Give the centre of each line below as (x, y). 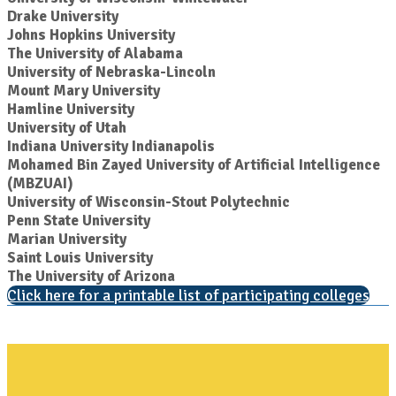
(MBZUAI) (40, 183)
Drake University (63, 16)
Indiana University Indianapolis (111, 146)
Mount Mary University (84, 91)
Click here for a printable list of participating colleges (188, 295)
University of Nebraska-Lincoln (111, 72)
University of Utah (67, 128)
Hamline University (71, 109)
